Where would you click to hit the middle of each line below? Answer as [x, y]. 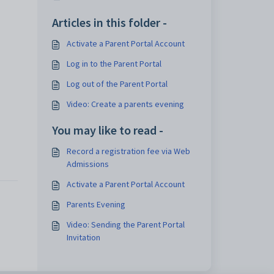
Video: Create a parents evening [125, 104]
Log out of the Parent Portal [117, 84]
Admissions [87, 164]
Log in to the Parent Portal [114, 64]
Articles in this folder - [109, 22]
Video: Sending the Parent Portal [125, 224]
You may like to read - [107, 130]
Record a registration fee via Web [128, 151]
